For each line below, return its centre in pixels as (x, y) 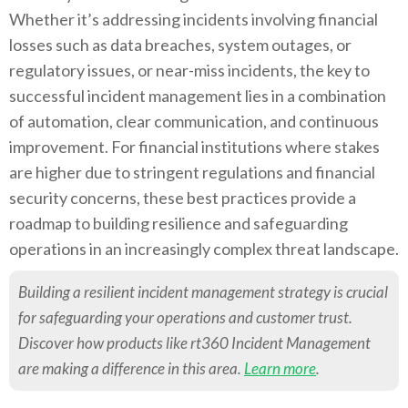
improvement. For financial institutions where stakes (194, 147)
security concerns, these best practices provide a (183, 198)
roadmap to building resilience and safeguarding (178, 224)
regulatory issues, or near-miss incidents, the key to (189, 71)
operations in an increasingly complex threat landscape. (204, 249)
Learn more (280, 369)
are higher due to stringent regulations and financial (192, 173)
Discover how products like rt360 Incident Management (194, 343)
